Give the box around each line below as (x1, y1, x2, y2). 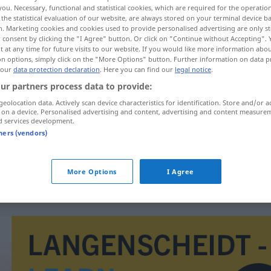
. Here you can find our (100, 64, 175, 74)
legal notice (175, 64, 211, 74)
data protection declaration (13, 64, 100, 74)
